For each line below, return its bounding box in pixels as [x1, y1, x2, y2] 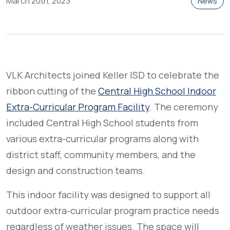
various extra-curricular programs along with [6, 132, 199, 145]
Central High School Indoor [98, 85, 216, 98]
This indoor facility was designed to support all [6, 188, 210, 201]
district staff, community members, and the [6, 148, 196, 161]
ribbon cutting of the [6, 85, 98, 98]
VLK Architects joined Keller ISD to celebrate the [6, 69, 219, 82]
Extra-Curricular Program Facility [6, 101, 149, 113]
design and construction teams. [6, 164, 145, 177]
